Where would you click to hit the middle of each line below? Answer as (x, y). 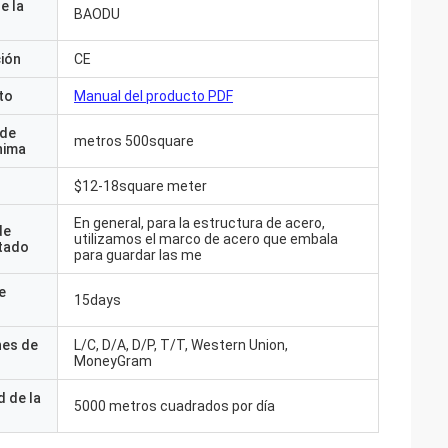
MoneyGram (113, 361)
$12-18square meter (140, 186)
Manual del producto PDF (153, 96)
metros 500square (134, 141)
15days (97, 300)
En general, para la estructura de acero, (199, 223)
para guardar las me (138, 255)
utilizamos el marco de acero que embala (206, 239)
